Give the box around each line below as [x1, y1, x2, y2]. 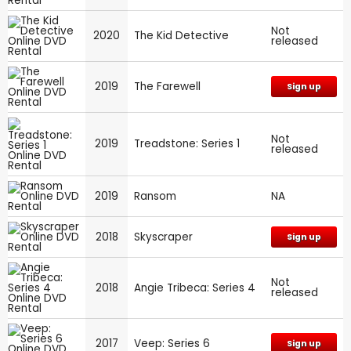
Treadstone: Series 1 [134, 136, 240, 151]
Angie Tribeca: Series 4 [134, 280, 255, 295]
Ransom [134, 188, 176, 204]
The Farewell [134, 78, 201, 94]
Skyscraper [134, 229, 193, 244]
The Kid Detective [134, 27, 229, 43]
